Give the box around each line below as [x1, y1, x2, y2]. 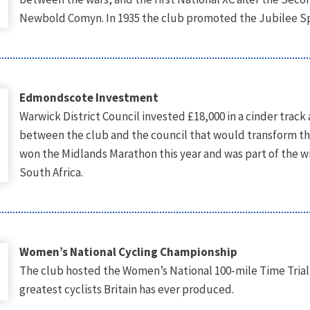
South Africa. [19, 165, 83, 180]
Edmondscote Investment [19, 90, 158, 105]
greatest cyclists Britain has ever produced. [19, 282, 234, 297]
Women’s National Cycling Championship [19, 244, 237, 259]
